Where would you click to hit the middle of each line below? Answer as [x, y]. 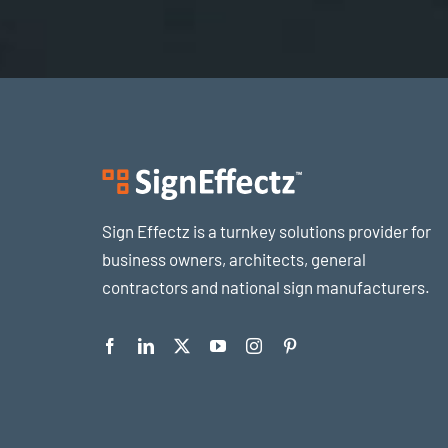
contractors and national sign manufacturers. [265, 286]
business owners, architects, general [233, 258]
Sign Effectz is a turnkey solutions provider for [266, 230]
